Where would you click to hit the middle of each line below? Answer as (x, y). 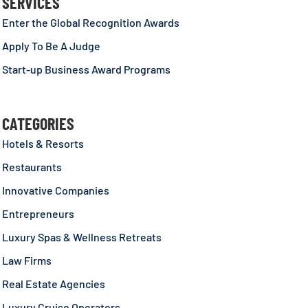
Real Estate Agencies (53, 284)
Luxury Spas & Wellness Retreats (81, 237)
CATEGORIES (38, 124)
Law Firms (26, 261)
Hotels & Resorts (43, 144)
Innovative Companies (55, 190)
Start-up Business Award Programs (86, 69)
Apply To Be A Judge (51, 46)
